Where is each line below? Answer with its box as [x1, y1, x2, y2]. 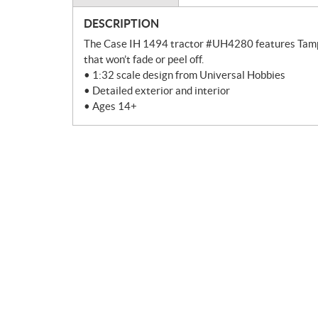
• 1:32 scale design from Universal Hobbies [84, 69, 285, 82]
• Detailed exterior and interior [84, 84, 230, 97]
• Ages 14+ [84, 100, 137, 113]
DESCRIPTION [84, 17, 159, 31]
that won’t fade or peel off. [84, 53, 204, 66]
